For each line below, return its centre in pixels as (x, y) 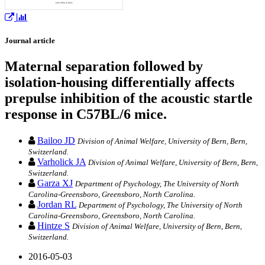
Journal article (30, 41)
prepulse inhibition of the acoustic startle (129, 98)
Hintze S (54, 225)
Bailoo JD (56, 140)
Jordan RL (57, 204)
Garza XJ (55, 183)
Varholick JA (62, 161)
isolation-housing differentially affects (119, 83)
